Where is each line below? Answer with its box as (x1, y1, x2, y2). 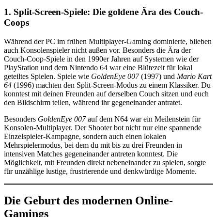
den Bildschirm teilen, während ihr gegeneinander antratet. (4, 98, 182, 107)
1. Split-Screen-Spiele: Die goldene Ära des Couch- (4, 6, 203, 17)
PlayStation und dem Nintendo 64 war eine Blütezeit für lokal (4, 63, 192, 72)
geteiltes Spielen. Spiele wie (4, 72, 91, 80)
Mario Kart (177, 72, 212, 80)
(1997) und (139, 72, 177, 80)
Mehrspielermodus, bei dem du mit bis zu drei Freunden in (4, 140, 182, 149)
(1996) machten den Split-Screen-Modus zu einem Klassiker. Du (12, 80, 211, 89)
